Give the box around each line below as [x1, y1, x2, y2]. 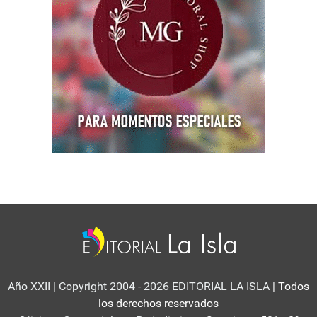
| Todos [270, 279, 309, 294]
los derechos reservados [98, 296, 219, 311]
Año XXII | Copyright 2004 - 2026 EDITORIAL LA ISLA [8, 279, 270, 294]
